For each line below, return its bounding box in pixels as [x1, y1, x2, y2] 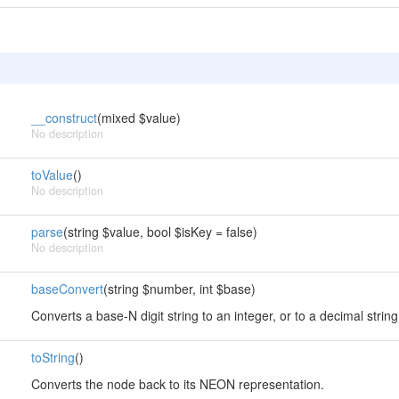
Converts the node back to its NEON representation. [30, 375, 324, 393]
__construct [30, 109, 97, 126]
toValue [30, 166, 73, 183]
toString [30, 348, 75, 366]
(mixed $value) [96, 109, 181, 126]
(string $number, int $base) [102, 280, 256, 297]
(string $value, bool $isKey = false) [62, 223, 257, 240]
